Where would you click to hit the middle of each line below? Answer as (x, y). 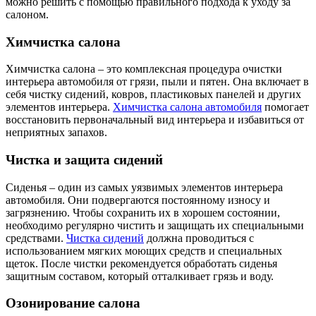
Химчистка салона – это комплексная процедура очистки (144, 69)
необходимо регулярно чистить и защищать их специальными (155, 225)
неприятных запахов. (56, 133)
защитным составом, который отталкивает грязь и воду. (140, 276)
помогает (285, 107)
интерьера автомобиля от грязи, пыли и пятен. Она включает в (157, 82)
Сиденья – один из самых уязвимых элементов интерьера (144, 187)
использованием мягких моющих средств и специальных (144, 250)
